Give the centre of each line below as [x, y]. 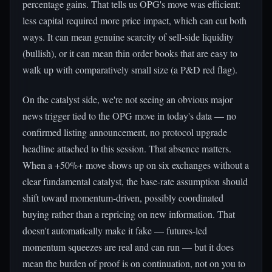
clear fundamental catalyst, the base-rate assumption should [135, 181]
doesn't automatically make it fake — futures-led [115, 230]
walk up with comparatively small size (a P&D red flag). [130, 70]
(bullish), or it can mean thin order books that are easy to [130, 53]
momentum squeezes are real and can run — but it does [128, 247]
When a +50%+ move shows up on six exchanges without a [136, 165]
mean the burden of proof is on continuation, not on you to [134, 263]
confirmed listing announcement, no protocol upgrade [125, 132]
